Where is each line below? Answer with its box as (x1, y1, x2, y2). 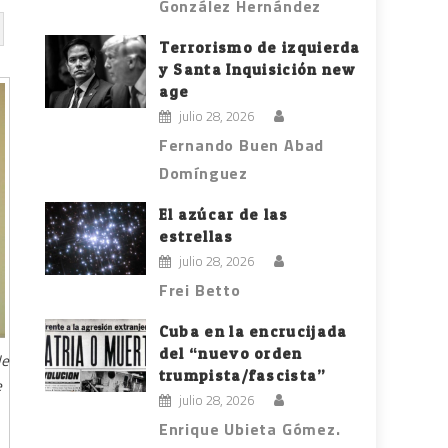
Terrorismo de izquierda (158, 38, 361, 58)
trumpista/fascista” (158, 366, 327, 386)
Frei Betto (158, 278, 241, 303)
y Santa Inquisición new (158, 60, 356, 80)
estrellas (158, 227, 234, 247)
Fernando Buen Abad (158, 133, 325, 158)
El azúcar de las (158, 205, 289, 225)
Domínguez (158, 161, 249, 186)
